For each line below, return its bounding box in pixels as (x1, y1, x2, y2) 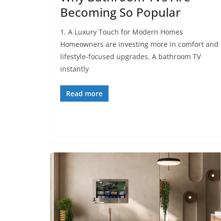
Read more (66, 88, 103, 98)
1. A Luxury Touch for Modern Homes (60, 27, 183, 37)
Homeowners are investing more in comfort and (60, 39, 219, 49)
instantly (60, 64, 89, 74)
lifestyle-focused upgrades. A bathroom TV (60, 51, 201, 61)
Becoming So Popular (60, 3, 181, 20)
